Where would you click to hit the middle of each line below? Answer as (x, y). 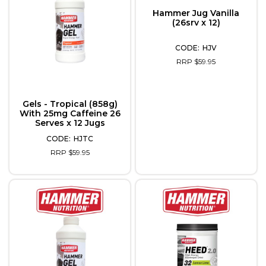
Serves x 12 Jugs (70, 123)
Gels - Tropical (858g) (70, 104)
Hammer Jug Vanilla (196, 13)
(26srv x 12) (196, 23)
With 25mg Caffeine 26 (70, 113)
